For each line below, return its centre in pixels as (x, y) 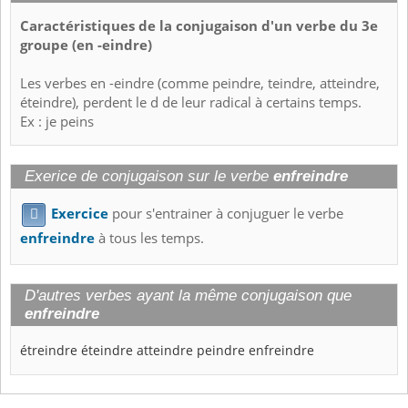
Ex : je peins (57, 122)
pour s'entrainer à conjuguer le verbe (226, 214)
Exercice (80, 214)
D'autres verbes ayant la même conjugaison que (188, 296)
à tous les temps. (149, 239)
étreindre (49, 351)
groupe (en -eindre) (86, 46)
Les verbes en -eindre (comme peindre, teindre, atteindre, (200, 84)
